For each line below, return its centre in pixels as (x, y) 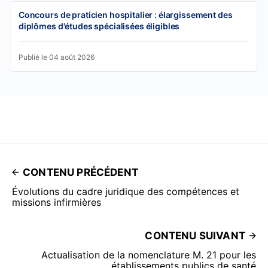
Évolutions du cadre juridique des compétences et (126, 191)
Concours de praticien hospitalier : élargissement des (125, 14)
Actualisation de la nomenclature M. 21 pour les (149, 255)
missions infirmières (57, 202)
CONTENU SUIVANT (195, 235)
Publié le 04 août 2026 (56, 57)
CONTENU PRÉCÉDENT (80, 172)
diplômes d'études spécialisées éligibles (99, 26)
